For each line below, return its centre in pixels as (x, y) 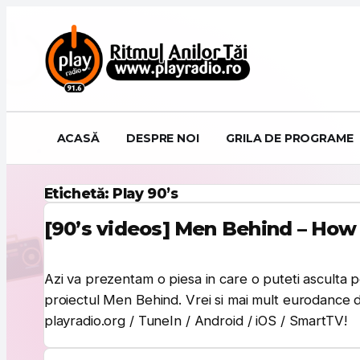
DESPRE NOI (163, 138)
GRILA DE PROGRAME (290, 138)
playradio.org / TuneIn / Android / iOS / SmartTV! (195, 320)
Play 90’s (145, 193)
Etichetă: (78, 193)
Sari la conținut (51, 12)
